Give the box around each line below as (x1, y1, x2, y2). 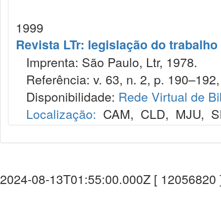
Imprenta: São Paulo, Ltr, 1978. (16, 53, 197, 71)
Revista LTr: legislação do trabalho (16, 36, 218, 53)
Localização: (26, 105, 96, 122)
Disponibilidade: (16, 87, 118, 105)
